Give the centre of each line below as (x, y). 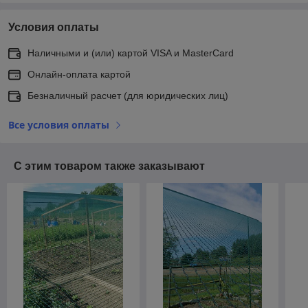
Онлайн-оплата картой (79, 74)
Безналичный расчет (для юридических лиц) (128, 95)
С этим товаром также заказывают (109, 166)
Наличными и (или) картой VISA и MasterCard (131, 53)
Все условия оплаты (59, 124)
